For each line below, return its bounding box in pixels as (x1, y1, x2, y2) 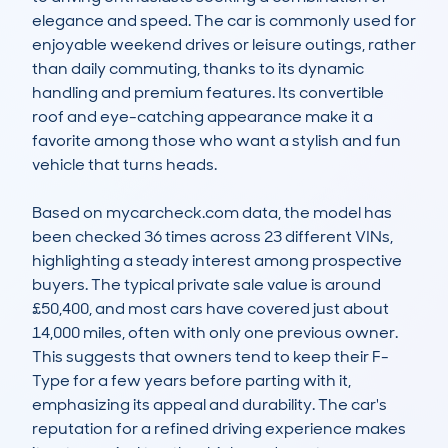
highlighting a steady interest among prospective (32, 250, 402, 272)
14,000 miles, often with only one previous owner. (32, 322, 398, 344)
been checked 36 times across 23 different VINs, (32, 226, 393, 248)
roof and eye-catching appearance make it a (32, 106, 373, 128)
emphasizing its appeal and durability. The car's (32, 394, 387, 416)
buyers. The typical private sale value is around (32, 274, 381, 296)
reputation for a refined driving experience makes (32, 418, 406, 440)
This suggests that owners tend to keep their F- (32, 346, 389, 368)
